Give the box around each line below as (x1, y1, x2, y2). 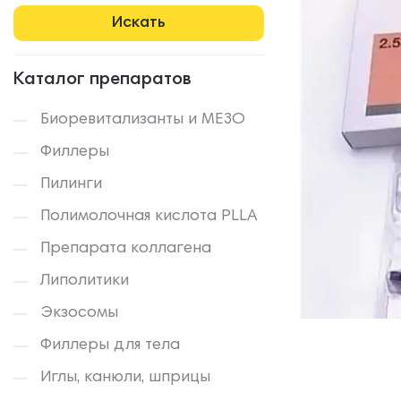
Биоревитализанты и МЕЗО (40, 112, 245, 128)
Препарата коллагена (40, 241, 211, 257)
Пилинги (40, 176, 102, 192)
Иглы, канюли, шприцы (40, 370, 210, 386)
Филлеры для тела (40, 337, 180, 354)
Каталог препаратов (13, 71, 192, 89)
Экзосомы (40, 305, 118, 321)
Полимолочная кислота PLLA (40, 209, 257, 225)
